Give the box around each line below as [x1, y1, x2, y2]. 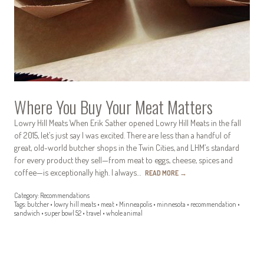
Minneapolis [119, 200, 152, 209]
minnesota [157, 200, 186, 209]
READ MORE [145, 168, 180, 177]
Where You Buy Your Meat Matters [14, 94, 213, 119]
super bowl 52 [45, 209, 81, 218]
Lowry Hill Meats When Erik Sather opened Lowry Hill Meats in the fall [14, 117, 241, 128]
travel [86, 209, 101, 218]
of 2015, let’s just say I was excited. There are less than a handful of [14, 129, 231, 140]
